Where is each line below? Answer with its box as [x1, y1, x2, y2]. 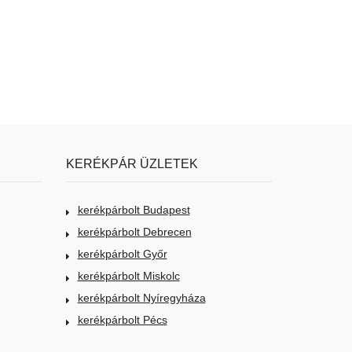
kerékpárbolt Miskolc [77, 269, 180, 282]
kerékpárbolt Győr [77, 247, 167, 260]
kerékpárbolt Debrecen [77, 225, 192, 238]
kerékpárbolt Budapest [77, 203, 190, 216]
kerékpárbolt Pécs [77, 313, 167, 326]
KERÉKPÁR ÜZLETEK [65, 156, 198, 170]
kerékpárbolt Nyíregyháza [77, 291, 206, 304]
